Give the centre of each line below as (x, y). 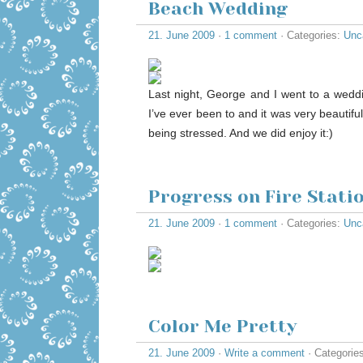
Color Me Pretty (222, 326)
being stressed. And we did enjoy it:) (241, 133)
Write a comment (265, 353)
